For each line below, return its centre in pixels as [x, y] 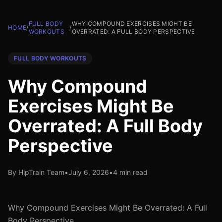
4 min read [130, 172]
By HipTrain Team [36, 172]
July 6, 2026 [89, 172]
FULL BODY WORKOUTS [50, 58]
